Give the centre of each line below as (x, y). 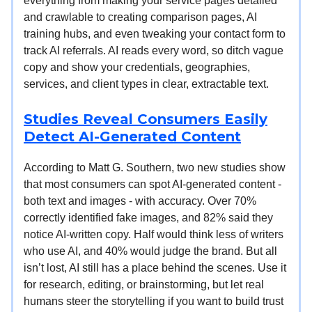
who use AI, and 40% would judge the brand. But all (150, 251)
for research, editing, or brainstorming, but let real (144, 284)
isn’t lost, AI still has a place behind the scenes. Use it (155, 267)
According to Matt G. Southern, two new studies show (155, 167)
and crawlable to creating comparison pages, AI (140, 17)
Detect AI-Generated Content (132, 136)
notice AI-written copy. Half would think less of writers (154, 234)
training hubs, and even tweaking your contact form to (155, 33)
